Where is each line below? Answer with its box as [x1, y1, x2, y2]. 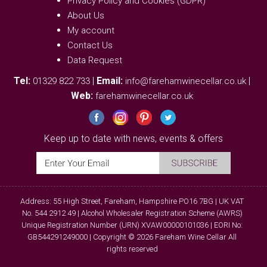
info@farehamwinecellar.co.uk [125, 75, 246, 86]
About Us [67, 10, 104, 21]
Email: [97, 74, 123, 86]
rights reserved [106, 244, 158, 253]
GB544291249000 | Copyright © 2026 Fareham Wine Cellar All [27, 232, 237, 241]
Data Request [67, 54, 122, 66]
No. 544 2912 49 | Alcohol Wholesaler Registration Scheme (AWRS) [21, 208, 243, 218]
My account [67, 24, 114, 36]
